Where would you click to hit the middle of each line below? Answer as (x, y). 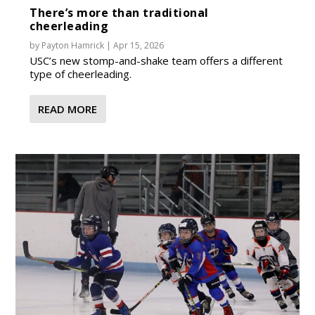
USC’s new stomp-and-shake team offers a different (156, 60)
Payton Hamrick (73, 45)
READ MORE (68, 109)
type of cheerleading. (81, 73)
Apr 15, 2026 (139, 45)
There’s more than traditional (119, 12)
